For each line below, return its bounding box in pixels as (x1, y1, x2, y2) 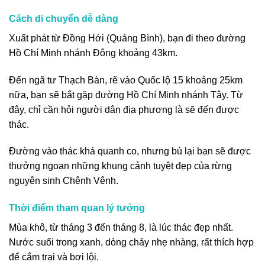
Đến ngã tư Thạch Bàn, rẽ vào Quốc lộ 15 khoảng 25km (9, 75, 243, 85)
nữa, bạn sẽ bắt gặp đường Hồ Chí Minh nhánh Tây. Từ (9, 89, 243, 100)
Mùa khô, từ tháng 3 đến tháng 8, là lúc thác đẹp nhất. (9, 222, 233, 233)
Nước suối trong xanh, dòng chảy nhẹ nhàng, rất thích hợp (9, 237, 254, 248)
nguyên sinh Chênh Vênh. (9, 176, 118, 186)
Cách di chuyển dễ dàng (9, 13, 118, 24)
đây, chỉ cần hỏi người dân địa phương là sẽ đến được (9, 104, 239, 115)
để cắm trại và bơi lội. (9, 252, 99, 263)
